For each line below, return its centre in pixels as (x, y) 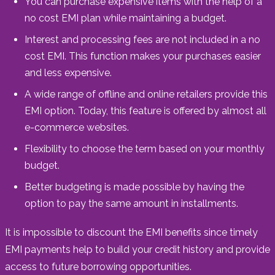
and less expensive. (68, 72)
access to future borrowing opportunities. (98, 266)
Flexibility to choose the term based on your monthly (145, 149)
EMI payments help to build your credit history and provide (137, 249)
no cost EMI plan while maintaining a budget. (126, 18)
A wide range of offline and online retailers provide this (146, 94)
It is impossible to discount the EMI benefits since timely (131, 232)
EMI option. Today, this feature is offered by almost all (145, 110)
